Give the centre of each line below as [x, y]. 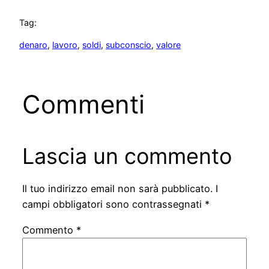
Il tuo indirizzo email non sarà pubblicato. [117, 189]
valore [168, 44]
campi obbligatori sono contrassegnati [113, 204]
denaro [33, 44]
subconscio [128, 44]
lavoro [65, 44]
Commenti [83, 104]
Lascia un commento [127, 156]
